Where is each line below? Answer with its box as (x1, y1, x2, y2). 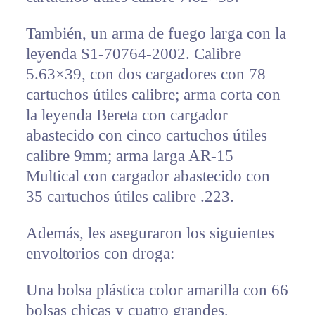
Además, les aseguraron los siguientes (25, 224, 274, 243)
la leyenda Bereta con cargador (25, 106, 228, 124)
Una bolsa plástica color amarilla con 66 (25, 281, 288, 300)
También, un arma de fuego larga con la (25, 25, 286, 43)
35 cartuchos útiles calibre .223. (25, 188, 234, 206)
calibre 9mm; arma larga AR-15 (25, 147, 233, 165)
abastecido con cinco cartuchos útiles (25, 127, 267, 145)
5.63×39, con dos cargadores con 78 (25, 65, 266, 84)
